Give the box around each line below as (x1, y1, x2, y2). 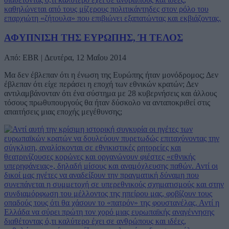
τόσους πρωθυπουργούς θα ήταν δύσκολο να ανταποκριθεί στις (4, 98, 210, 107)
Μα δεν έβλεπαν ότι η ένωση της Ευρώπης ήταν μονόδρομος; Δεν (4, 71, 218, 80)
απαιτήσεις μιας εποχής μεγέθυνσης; (4, 107, 122, 117)
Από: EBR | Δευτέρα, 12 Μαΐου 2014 (4, 53, 126, 62)
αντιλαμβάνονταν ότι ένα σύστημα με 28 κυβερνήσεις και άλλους (4, 89, 217, 98)
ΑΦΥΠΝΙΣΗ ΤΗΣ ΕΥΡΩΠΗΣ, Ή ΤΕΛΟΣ (4, 32, 183, 43)
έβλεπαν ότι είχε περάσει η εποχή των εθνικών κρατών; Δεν (4, 80, 198, 89)
